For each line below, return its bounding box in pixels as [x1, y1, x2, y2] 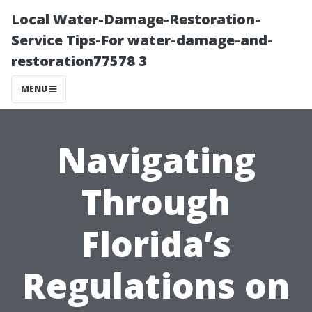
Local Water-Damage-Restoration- [11, 10, 260, 29]
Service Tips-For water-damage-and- [11, 31, 273, 49]
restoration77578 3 [11, 52, 147, 70]
